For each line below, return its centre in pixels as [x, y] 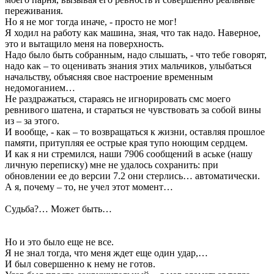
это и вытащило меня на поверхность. [84, 43]
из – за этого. [32, 120]
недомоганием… [40, 87]
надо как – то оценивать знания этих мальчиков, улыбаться [128, 65]
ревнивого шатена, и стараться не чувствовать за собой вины [133, 109]
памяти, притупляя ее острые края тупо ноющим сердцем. [126, 143]
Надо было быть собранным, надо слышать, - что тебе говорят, [136, 54]
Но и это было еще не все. [59, 242]
